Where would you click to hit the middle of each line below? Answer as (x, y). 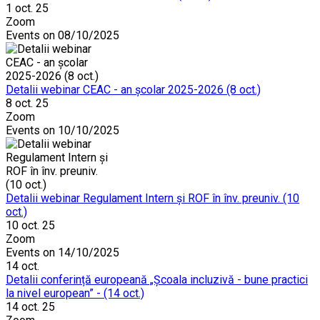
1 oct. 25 (27, 9)
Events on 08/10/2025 (62, 36)
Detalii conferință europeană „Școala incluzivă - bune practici (157, 280)
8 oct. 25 (27, 104)
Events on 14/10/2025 (62, 253)
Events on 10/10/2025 (62, 131)
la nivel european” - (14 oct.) (75, 294)
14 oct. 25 (30, 307)
